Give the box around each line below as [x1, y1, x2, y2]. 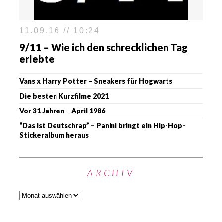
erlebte [19, 53, 55, 65]
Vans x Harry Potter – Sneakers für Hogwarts [19, 77, 172, 86]
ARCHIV [87, 167, 135, 179]
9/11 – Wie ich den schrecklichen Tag [19, 41, 187, 54]
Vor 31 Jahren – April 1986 [19, 107, 105, 115]
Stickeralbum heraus [19, 131, 89, 140]
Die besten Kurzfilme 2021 [19, 92, 109, 101]
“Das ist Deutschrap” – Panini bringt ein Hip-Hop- [19, 121, 185, 130]
